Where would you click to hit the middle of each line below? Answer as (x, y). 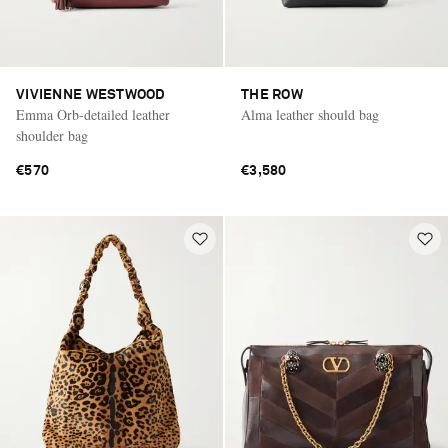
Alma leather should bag (310, 114)
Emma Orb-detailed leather (93, 114)
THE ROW (272, 94)
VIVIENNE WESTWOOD (91, 94)
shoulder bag (52, 135)
